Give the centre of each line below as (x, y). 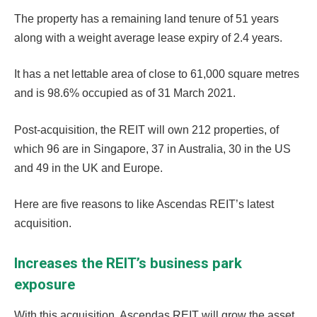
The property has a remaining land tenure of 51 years (146, 18)
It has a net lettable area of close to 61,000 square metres (157, 74)
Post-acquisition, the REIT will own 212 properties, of (146, 129)
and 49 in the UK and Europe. (88, 168)
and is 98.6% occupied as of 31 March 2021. (125, 93)
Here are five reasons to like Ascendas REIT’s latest (144, 204)
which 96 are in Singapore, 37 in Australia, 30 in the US (152, 149)
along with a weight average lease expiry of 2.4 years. (148, 38)
